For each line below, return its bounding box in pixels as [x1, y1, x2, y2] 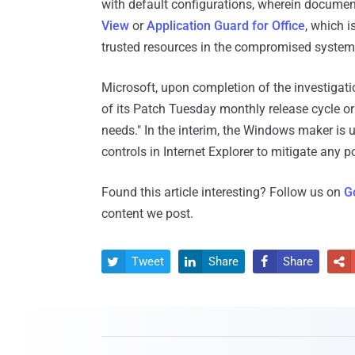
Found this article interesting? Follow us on [101, 185, 344, 200]
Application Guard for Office [147, 18, 305, 34]
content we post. [101, 206, 193, 222]
